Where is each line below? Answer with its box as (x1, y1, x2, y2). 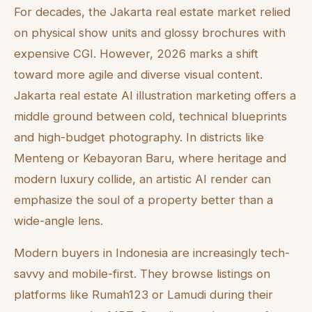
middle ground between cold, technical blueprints (14, 109, 287, 123)
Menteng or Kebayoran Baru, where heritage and (14, 150, 286, 165)
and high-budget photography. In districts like (14, 130, 264, 144)
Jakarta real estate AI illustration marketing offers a (14, 88, 296, 102)
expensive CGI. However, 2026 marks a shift (14, 46, 258, 61)
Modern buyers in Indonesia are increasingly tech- (14, 246, 290, 260)
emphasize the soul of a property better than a (14, 192, 273, 207)
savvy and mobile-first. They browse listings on (14, 267, 270, 281)
